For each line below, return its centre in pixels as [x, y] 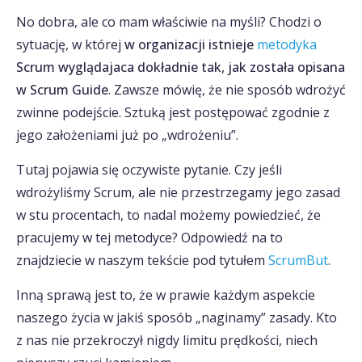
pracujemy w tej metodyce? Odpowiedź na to [149, 238]
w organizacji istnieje [191, 44]
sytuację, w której [70, 44]
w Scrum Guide [62, 90]
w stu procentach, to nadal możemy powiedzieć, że [168, 215]
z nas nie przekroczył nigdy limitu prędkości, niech [167, 340]
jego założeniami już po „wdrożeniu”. [127, 135]
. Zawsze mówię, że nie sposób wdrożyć [227, 90]
